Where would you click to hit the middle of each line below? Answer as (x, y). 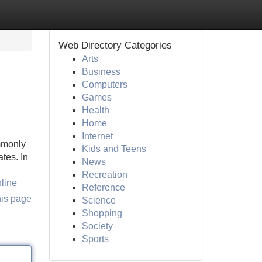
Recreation (104, 175)
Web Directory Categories (115, 45)
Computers (104, 85)
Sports (95, 239)
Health (95, 110)
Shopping (102, 213)
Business (101, 72)
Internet (97, 136)
